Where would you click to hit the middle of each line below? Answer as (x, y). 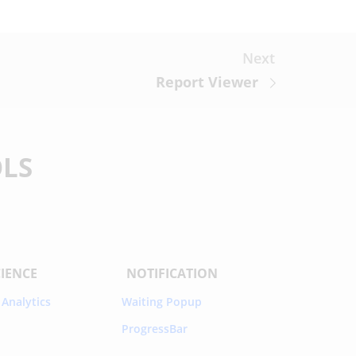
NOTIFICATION (172, 273)
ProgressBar (154, 328)
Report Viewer (207, 81)
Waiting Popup (161, 301)
